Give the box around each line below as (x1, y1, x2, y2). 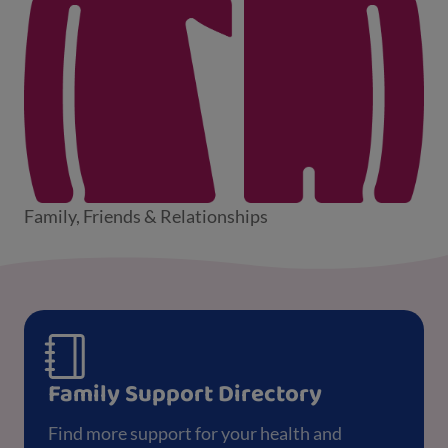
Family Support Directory (48, 374, 322, 414)
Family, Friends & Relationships (24, 204, 268, 227)
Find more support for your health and (48, 421, 342, 444)
